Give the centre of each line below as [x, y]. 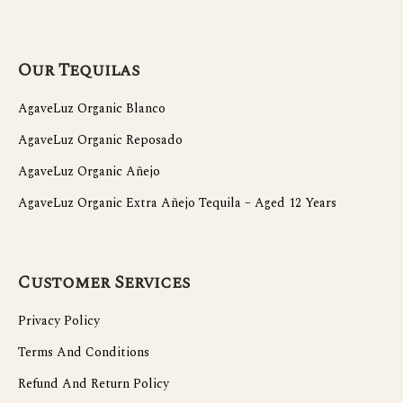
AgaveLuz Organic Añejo [89, 172]
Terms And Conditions [84, 353]
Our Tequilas [79, 71]
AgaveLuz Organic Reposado [100, 140]
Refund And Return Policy [94, 384]
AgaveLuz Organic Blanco [92, 109]
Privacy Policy [59, 321]
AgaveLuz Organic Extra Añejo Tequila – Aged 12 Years [177, 203]
